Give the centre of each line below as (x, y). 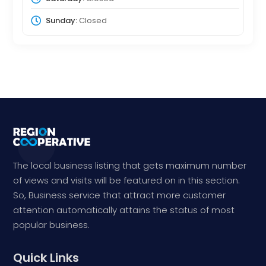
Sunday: (61, 21)
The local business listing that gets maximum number (130, 166)
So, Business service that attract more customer (120, 195)
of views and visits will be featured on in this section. (127, 180)
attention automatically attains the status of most (124, 210)
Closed (92, 21)
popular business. (52, 225)
